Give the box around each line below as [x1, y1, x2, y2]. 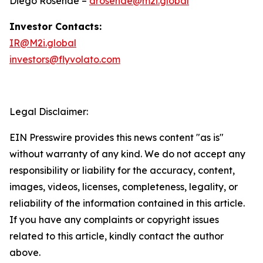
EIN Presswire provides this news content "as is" [9, 131, 224, 143]
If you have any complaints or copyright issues [9, 214, 219, 225]
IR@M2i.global [9, 37, 76, 49]
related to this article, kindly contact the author [9, 230, 224, 242]
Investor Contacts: [9, 21, 102, 32]
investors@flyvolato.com [9, 53, 120, 65]
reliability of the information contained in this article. [9, 197, 245, 209]
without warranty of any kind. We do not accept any [9, 148, 245, 160]
